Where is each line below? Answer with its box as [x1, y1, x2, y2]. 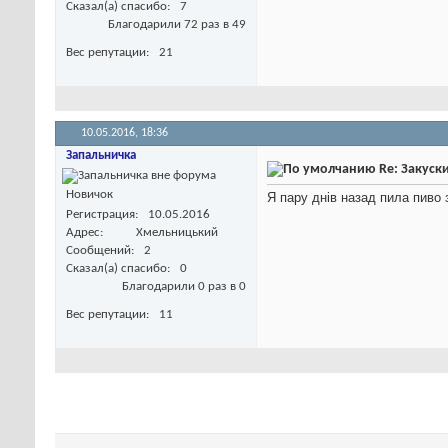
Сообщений [66, 243, 131, 257]
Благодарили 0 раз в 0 [122, 279, 246, 293]
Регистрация [66, 207, 135, 221]
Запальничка [66, 148, 136, 162]
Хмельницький [136, 225, 218, 239]
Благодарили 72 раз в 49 [108, 17, 246, 31]
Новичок [66, 187, 113, 201]
